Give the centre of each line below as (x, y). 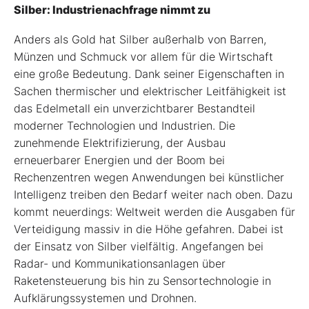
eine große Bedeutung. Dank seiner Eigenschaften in (149, 73)
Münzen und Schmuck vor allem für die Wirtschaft (143, 56)
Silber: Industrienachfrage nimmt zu (112, 9)
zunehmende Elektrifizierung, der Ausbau (120, 142)
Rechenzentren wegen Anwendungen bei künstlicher (149, 177)
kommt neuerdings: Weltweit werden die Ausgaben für (154, 211)
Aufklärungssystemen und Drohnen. (105, 298)
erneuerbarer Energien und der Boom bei (119, 160)
